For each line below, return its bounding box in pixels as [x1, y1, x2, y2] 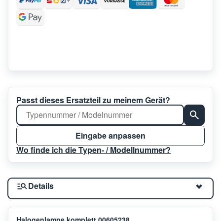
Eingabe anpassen [75, 129, 146, 141]
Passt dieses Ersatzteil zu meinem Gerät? [16, 94, 170, 106]
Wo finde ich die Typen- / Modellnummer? [16, 144, 171, 155]
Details [28, 180, 54, 191]
